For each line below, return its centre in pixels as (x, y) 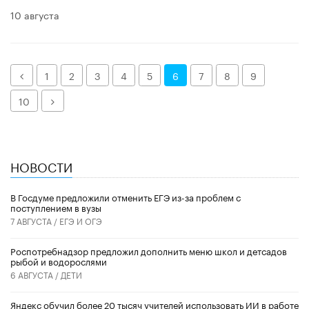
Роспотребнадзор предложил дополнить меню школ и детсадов (149, 250)
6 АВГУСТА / (36, 274)
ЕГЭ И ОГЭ (81, 220)
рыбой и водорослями (59, 260)
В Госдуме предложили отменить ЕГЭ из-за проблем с (126, 196)
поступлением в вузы (56, 207)
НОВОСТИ (41, 166)
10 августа (35, 15)
